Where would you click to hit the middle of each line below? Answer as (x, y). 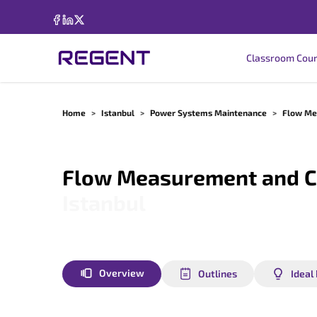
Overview (122, 273)
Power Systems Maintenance (208, 113)
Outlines (218, 273)
